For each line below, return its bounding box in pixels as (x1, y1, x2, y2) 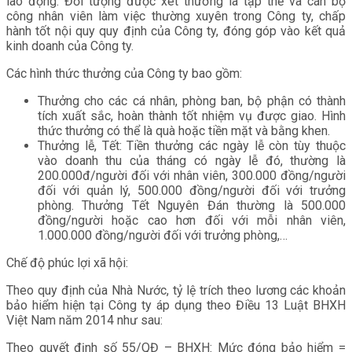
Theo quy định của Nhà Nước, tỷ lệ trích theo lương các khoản (6, 282, 346, 298)
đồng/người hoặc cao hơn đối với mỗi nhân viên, (38, 212, 346, 228)
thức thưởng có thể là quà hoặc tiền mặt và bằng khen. (38, 123, 330, 138)
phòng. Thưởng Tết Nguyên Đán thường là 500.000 (38, 197, 346, 213)
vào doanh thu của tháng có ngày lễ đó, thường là (38, 152, 346, 168)
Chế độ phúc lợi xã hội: (6, 255, 128, 270)
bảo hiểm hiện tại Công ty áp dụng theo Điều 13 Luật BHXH (6, 297, 346, 313)
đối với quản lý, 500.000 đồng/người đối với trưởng (38, 182, 346, 198)
